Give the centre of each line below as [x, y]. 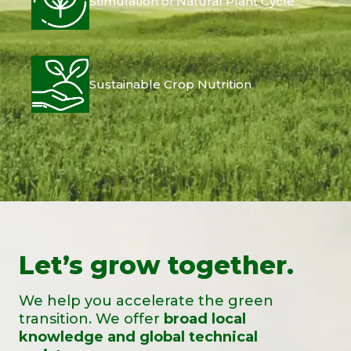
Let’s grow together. [156, 265]
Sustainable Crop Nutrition [170, 84]
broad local [205, 318]
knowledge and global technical [138, 337]
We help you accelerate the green [146, 300]
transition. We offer [91, 318]
